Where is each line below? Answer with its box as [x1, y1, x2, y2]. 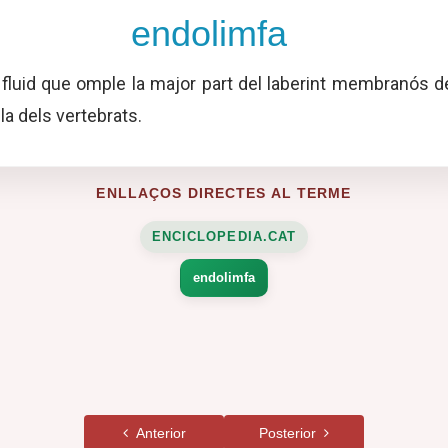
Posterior [259, 425, 324, 441]
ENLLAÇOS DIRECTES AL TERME [96, 185, 352, 201]
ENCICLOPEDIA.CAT [152, 229, 296, 244]
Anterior [127, 425, 186, 441]
